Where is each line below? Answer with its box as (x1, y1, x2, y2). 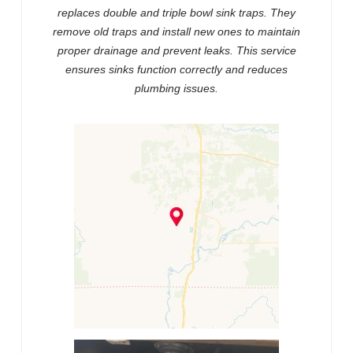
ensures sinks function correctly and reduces (65, 63, 288, 76)
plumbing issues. (135, 82, 218, 95)
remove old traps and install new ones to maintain (53, 25, 300, 39)
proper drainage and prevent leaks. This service (57, 44, 296, 58)
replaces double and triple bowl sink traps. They (58, 6, 295, 20)
